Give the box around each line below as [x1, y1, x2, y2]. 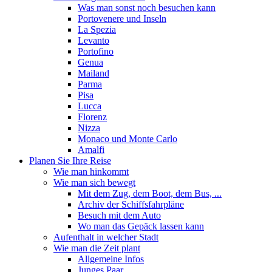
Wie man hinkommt [53, 166, 129, 177]
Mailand [78, 68, 109, 78]
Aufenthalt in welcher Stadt [53, 232, 158, 242]
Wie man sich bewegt [53, 177, 135, 188]
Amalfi [78, 144, 104, 155]
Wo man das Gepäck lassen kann [78, 221, 204, 231]
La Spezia [78, 24, 116, 35]
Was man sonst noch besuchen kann [78, 2, 216, 13]
